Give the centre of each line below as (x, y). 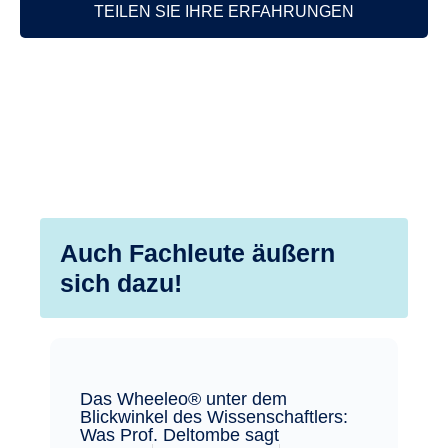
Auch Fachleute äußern (197, 252)
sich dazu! (121, 282)
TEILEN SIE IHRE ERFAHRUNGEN (224, 11)
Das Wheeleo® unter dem (183, 398)
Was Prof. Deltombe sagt (179, 434)
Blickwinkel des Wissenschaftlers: (214, 416)
